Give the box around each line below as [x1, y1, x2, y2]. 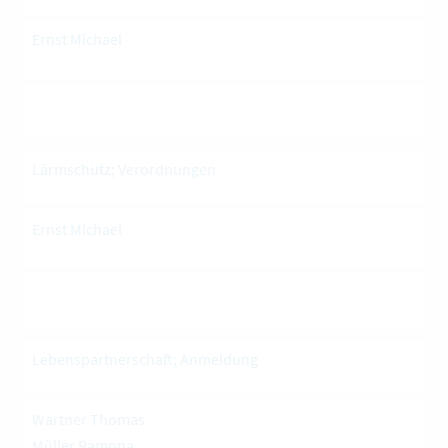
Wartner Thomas [32, 409, 145, 430]
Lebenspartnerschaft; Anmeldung [32, 349, 258, 370]
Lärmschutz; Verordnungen [32, 159, 216, 180]
